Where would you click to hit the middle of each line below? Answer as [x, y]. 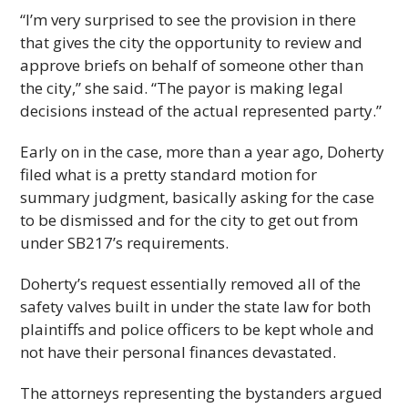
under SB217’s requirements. [125, 243]
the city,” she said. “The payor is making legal [182, 88]
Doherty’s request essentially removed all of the [191, 284]
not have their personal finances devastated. [178, 352]
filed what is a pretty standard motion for [169, 174]
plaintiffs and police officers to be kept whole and [198, 329]
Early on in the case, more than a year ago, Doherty [203, 152]
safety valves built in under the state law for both [196, 306]
